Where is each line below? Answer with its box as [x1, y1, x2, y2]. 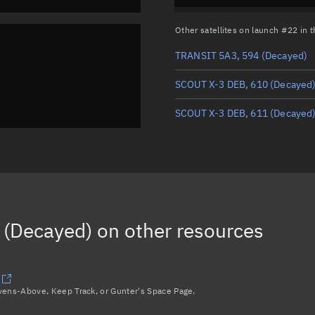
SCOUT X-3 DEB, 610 [175, 77, 268, 91]
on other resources [92, 217, 264, 243]
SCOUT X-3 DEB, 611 [175, 106, 268, 120]
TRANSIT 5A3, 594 [175, 49, 259, 62]
